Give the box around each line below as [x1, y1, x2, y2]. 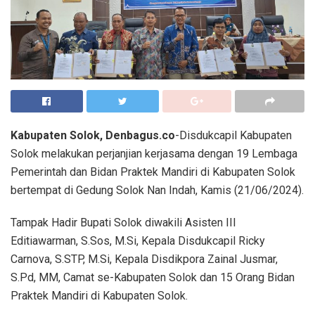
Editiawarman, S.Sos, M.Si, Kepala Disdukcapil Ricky [11, 233, 265, 247]
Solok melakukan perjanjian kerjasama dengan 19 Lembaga [11, 146, 297, 160]
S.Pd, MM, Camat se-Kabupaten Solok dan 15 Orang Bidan [11, 270, 295, 284]
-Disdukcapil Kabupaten [175, 128, 292, 142]
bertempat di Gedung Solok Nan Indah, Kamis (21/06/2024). [11, 183, 304, 197]
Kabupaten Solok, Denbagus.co [11, 128, 175, 142]
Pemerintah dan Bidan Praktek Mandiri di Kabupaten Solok [11, 165, 295, 179]
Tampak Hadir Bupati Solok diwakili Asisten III [11, 215, 236, 229]
